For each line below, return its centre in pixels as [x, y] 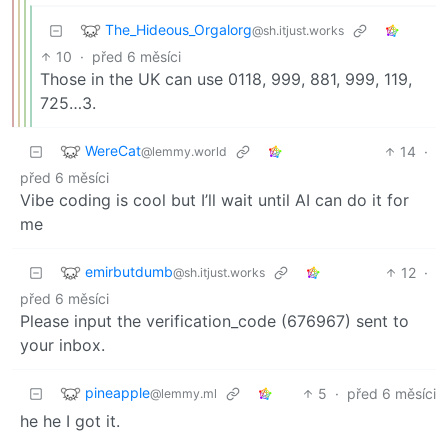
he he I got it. [70, 420]
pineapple [117, 392]
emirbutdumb [129, 271]
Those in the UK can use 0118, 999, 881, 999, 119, [226, 78]
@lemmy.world [184, 151]
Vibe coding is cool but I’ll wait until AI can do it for [214, 199]
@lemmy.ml [183, 393]
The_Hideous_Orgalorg [178, 29]
